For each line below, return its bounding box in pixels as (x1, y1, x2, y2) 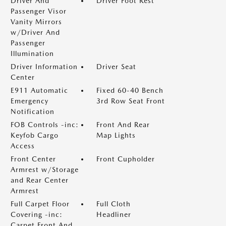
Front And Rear (96, 121, 150, 129)
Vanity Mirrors (11, 18, 62, 26)
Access (11, 142, 35, 150)
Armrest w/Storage (11, 165, 79, 174)
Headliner (96, 210, 131, 218)
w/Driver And (11, 28, 60, 36)
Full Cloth (96, 200, 131, 208)
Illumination (11, 49, 54, 58)
